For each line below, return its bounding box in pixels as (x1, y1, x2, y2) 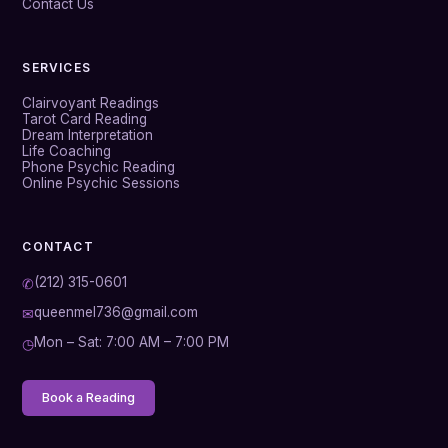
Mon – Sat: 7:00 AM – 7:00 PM (34, 333, 230, 350)
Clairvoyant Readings (22, 94, 160, 111)
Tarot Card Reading (22, 110, 148, 127)
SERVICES (22, 59, 91, 75)
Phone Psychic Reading (22, 158, 176, 175)
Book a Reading (42, 390, 136, 406)
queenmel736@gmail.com (34, 303, 199, 320)
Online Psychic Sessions (22, 174, 181, 191)
